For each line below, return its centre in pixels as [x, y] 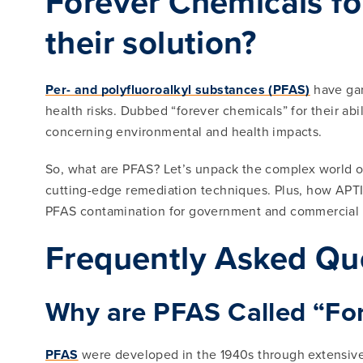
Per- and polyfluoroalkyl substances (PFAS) [178, 90]
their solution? [151, 43]
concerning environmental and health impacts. [184, 132]
